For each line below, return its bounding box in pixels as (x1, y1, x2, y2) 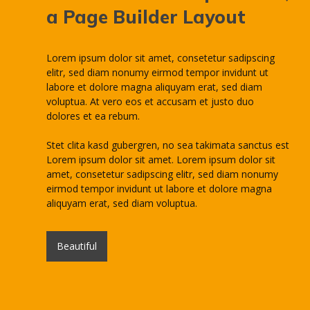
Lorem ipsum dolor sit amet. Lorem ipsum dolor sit (46, 153, 276, 166)
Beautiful (57, 239, 98, 253)
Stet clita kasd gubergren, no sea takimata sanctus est (46, 138, 290, 152)
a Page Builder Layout (46, 6, 246, 28)
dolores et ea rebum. (46, 109, 140, 122)
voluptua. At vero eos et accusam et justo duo (46, 95, 255, 108)
